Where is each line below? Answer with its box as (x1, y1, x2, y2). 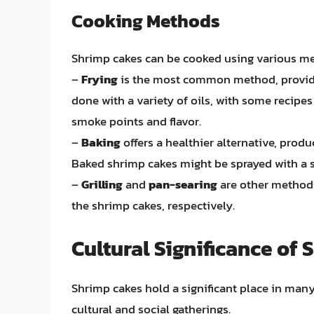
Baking (81, 133, 121, 152)
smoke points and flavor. (71, 112, 201, 131)
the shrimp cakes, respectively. (71, 196, 235, 215)
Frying (81, 70, 118, 89)
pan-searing (149, 175, 217, 194)
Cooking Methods (71, 7, 220, 35)
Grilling (81, 175, 123, 194)
